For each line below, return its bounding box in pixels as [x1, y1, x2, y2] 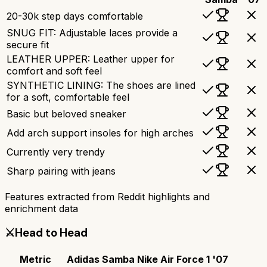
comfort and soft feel [7, 64, 102, 77]
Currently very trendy [7, 145, 105, 158]
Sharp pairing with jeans [7, 164, 116, 177]
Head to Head [15, 225, 88, 241]
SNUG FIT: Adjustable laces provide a [7, 26, 178, 39]
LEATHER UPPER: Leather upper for [7, 52, 175, 65]
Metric [20, 253, 51, 266]
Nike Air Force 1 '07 [137, 253, 228, 266]
